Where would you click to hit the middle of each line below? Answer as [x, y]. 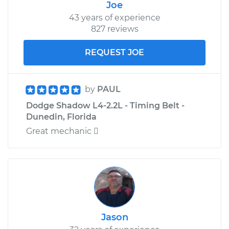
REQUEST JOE [114, 52]
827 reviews [114, 29]
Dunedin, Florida [61, 117]
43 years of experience [114, 17]
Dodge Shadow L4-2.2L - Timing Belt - [105, 105]
